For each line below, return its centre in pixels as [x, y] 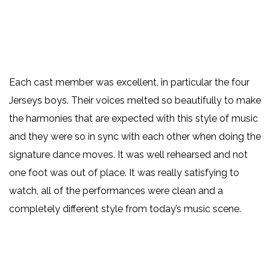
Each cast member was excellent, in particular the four [129, 83]
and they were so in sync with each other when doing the [135, 137]
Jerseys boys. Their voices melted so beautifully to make [135, 101]
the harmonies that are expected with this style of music [133, 119]
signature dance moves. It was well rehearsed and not [128, 155]
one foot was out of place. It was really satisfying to [124, 173]
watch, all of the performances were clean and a [116, 191]
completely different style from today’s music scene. [126, 209]
